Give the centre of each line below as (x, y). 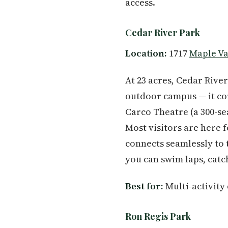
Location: (146, 53)
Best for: (144, 186)
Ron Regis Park (158, 216)
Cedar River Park (163, 32)
